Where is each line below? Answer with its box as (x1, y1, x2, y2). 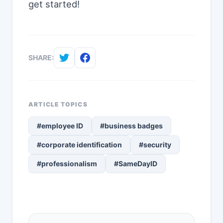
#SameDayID (114, 159, 157, 168)
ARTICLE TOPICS (28, 101, 88, 109)
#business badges (100, 121, 163, 130)
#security (139, 140, 171, 149)
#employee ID (37, 121, 83, 130)
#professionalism (37, 159, 97, 168)
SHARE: (28, 53, 54, 62)
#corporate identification (37, 140, 122, 149)
